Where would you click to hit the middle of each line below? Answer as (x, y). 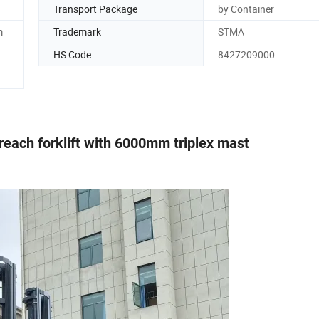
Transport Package (95, 9)
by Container (246, 9)
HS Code (72, 54)
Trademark (77, 31)
